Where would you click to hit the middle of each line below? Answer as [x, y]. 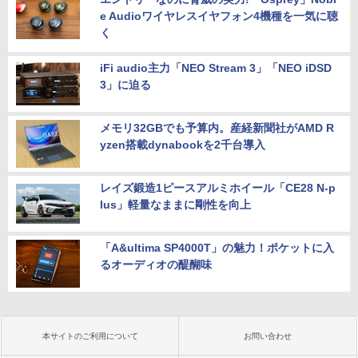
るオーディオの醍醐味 [156, 264]
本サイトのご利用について [90, 336]
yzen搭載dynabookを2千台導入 [183, 144]
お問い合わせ [268, 336]
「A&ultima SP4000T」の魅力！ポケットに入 [217, 247]
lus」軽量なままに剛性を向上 [175, 204]
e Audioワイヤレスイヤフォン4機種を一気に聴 [219, 16]
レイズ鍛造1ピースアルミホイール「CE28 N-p [218, 187]
